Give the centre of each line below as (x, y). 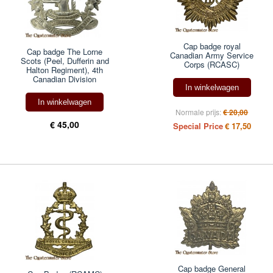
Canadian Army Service (212, 55)
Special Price (198, 126)
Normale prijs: (199, 112)
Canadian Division (65, 79)
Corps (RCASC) (212, 65)
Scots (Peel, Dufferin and (65, 61)
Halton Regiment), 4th (65, 70)
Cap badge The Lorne (65, 52)
